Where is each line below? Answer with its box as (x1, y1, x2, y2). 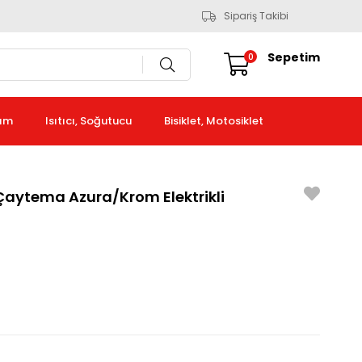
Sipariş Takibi (224, 9, 288, 23)
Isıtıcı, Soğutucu (44, 113, 132, 128)
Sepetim (267, 49, 320, 65)
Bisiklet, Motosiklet (163, 113, 263, 128)
